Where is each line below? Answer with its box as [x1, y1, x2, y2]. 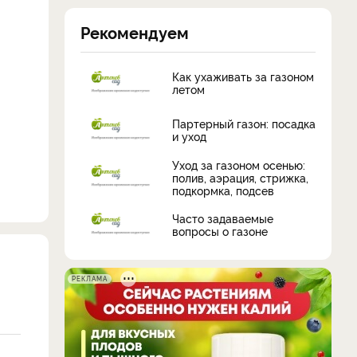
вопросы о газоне [172, 223, 268, 239]
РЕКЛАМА [72, 273, 108, 283]
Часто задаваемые [172, 210, 273, 226]
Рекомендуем [80, 20, 189, 43]
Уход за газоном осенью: [172, 156, 305, 172]
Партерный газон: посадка [172, 116, 316, 131]
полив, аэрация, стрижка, [172, 169, 308, 185]
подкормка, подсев [172, 182, 274, 198]
